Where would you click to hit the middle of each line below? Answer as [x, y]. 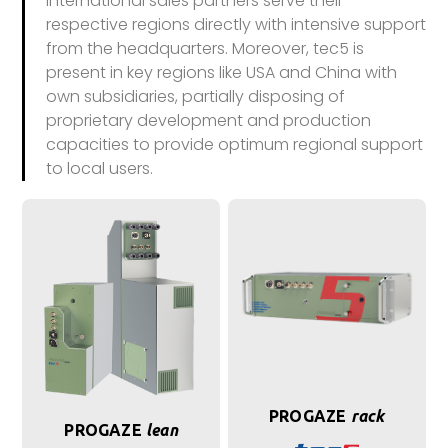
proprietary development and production [208, 121]
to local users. [99, 169]
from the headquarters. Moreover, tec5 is [204, 49]
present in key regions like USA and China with [221, 73]
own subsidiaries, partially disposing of [195, 97]
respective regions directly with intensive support [235, 25]
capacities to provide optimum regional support [234, 145]
